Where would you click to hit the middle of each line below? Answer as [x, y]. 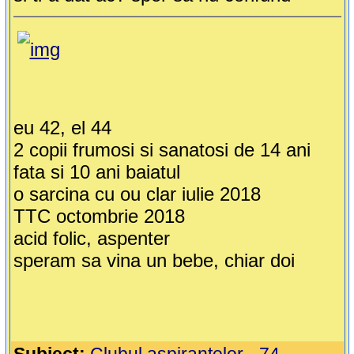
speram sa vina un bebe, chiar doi [154, 261]
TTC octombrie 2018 [99, 217]
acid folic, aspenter [91, 239]
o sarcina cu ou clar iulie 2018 [137, 194]
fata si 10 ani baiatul [96, 172]
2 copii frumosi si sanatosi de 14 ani [162, 150]
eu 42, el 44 [62, 128]
